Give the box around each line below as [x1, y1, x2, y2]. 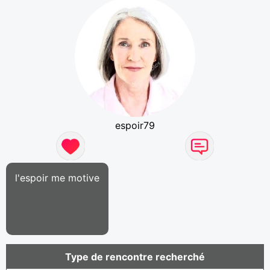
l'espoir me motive [15, 171, 99, 184]
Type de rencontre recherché [65, 250, 205, 263]
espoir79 [115, 119, 155, 131]
